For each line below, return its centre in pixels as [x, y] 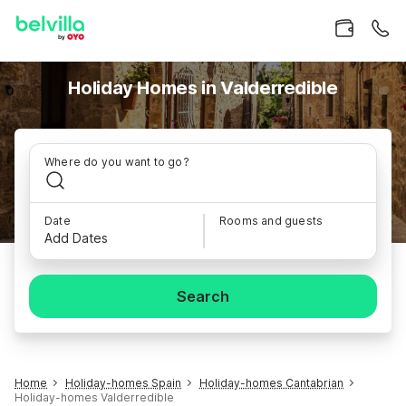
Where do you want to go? [117, 162]
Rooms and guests [271, 221]
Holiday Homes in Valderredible [203, 88]
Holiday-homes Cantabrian [271, 383]
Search [203, 296]
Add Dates [76, 238]
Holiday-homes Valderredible [94, 397]
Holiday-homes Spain [123, 383]
